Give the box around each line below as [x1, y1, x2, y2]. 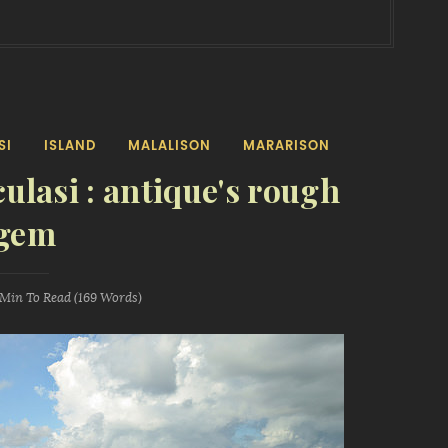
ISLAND [43, 139, 96, 152]
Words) [97, 291, 142, 304]
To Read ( [23, 291, 78, 304]
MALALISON [127, 139, 211, 152]
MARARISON [242, 139, 330, 152]
